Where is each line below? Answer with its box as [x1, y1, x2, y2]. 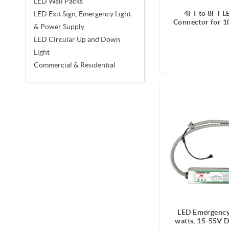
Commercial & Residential [34, 60, 116, 69]
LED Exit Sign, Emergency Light [34, 9, 131, 18]
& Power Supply [34, 22, 84, 31]
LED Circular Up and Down [34, 35, 120, 43]
